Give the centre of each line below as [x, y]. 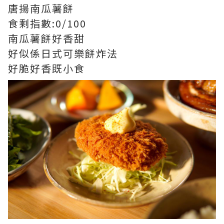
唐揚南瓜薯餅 [41, 8]
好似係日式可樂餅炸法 [63, 53]
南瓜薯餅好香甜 [46, 38]
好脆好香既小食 [46, 68]
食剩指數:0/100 [47, 23]
